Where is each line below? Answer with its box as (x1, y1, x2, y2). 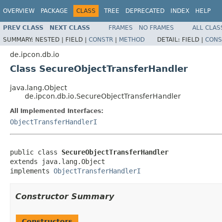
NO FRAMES (139, 24, 174, 31)
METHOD (119, 36, 145, 43)
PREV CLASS (3, 24, 44, 31)
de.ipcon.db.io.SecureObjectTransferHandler (25, 92, 181, 100)
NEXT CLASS (50, 24, 90, 31)
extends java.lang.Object (10, 157, 105, 166)
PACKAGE (41, 7, 68, 14)
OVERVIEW (3, 7, 35, 14)
